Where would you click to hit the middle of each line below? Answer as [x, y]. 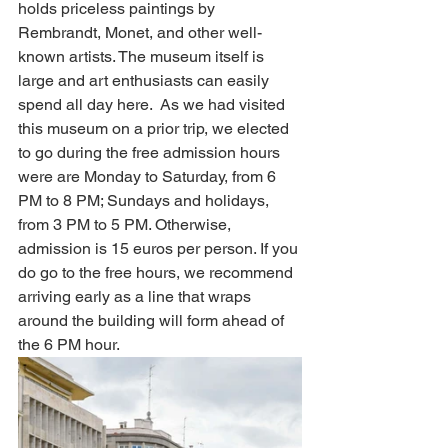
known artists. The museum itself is [143, 56]
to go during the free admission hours [151, 152]
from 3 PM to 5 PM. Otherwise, [126, 224]
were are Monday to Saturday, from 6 [149, 176]
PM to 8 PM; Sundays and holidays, [145, 200]
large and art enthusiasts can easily [145, 80]
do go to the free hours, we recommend [157, 272]
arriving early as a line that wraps [136, 296]
